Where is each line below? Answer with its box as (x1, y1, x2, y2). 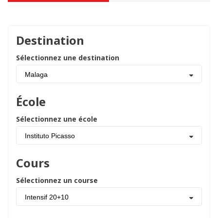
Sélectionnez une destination (16, 53, 119, 62)
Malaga (25, 71, 48, 78)
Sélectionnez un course (16, 176, 98, 185)
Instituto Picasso (25, 132, 75, 140)
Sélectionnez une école (16, 114, 97, 124)
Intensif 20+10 (25, 193, 69, 201)
